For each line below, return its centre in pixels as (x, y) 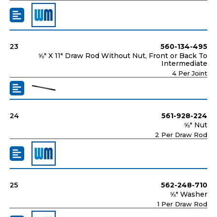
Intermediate (184, 63)
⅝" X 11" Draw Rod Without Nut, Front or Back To (123, 55)
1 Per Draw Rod (182, 204)
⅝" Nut (196, 125)
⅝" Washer (189, 194)
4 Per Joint (190, 73)
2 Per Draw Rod (181, 134)
